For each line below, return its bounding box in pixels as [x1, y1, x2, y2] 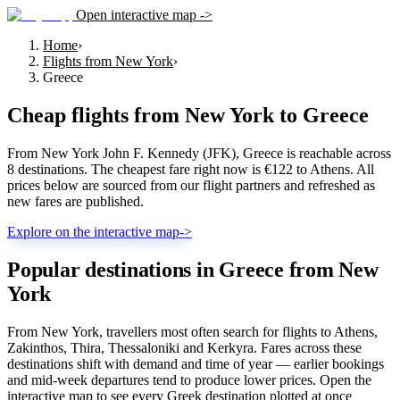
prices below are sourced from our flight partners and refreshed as [7, 177, 375, 193]
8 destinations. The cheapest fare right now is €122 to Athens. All [7, 161, 374, 177]
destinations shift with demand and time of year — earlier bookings [7, 355, 384, 371]
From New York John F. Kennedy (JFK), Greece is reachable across [7, 145, 391, 161]
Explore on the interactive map [7, 223, 179, 239]
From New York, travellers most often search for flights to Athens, [7, 323, 378, 339]
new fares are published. [7, 193, 144, 209]
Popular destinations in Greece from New [7, 257, 379, 281]
